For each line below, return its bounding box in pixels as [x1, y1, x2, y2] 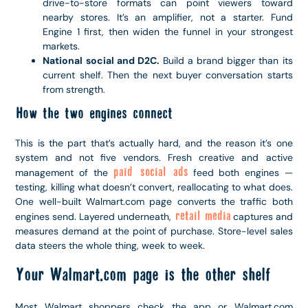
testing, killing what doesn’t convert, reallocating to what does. [15, 180, 293, 193]
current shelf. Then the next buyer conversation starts [43, 68, 293, 81]
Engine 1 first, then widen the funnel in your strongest [43, 25, 293, 38]
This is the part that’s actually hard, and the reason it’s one [15, 136, 293, 149]
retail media [174, 208, 230, 223]
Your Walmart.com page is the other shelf [15, 266, 271, 285]
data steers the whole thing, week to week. [15, 239, 206, 252]
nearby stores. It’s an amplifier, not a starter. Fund [43, 10, 293, 23]
